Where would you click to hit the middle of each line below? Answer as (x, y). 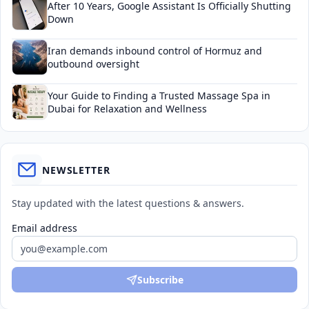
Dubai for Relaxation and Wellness (127, 109)
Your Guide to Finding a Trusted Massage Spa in (159, 96)
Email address (44, 228)
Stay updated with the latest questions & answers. (128, 203)
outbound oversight (93, 64)
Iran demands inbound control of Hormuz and (155, 51)
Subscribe (160, 280)
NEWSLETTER (76, 170)
